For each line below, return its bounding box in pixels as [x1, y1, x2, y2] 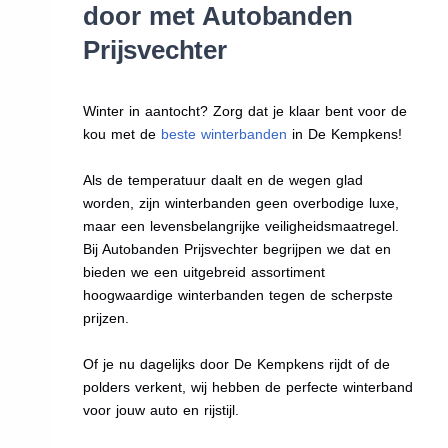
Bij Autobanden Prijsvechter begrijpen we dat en [83, 240, 392, 257]
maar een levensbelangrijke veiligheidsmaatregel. [83, 217, 400, 234]
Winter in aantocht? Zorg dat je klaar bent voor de [83, 102, 408, 119]
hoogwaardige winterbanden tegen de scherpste [83, 286, 394, 303]
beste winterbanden [161, 125, 288, 142]
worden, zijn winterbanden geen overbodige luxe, [83, 194, 400, 211]
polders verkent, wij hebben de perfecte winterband [83, 378, 414, 395]
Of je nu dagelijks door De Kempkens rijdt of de [83, 355, 391, 372]
